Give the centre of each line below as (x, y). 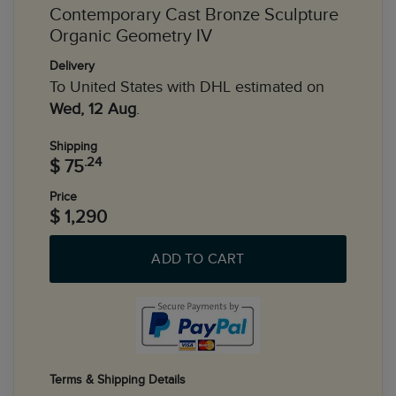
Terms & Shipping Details (118, 380)
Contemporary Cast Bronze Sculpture (194, 15)
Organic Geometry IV (131, 36)
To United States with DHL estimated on (187, 87)
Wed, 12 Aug (93, 109)
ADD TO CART (198, 259)
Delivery (72, 66)
